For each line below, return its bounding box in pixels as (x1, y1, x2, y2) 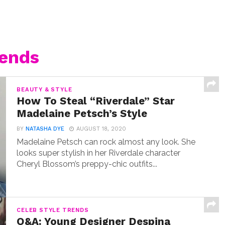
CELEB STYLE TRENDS (17, 207, 89, 214)
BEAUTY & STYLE (17, 86, 72, 93)
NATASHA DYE (26, 126, 65, 133)
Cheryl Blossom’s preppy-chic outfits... (17, 159, 158, 169)
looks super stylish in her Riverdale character (17, 148, 181, 158)
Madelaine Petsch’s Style (17, 107, 148, 120)
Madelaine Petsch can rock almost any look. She (17, 137, 196, 147)
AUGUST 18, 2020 (76, 126, 127, 133)
